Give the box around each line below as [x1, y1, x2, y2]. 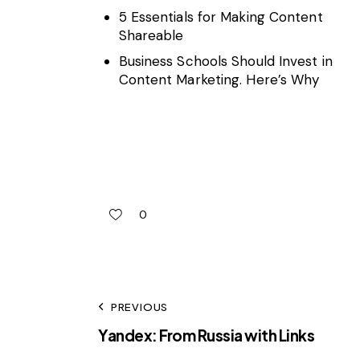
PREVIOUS [110, 300, 169, 313]
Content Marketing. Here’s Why [118, 70, 320, 88]
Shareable [118, 27, 184, 45]
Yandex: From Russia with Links [98, 325, 314, 345]
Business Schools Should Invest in [118, 51, 333, 70]
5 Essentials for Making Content [118, 8, 323, 27]
